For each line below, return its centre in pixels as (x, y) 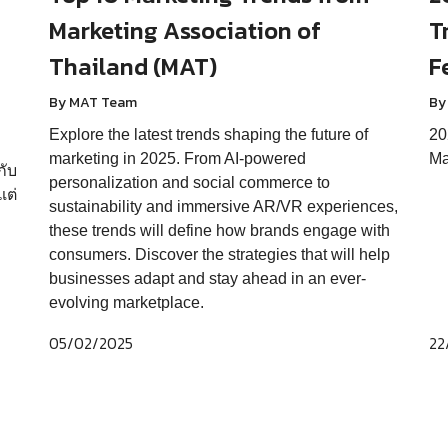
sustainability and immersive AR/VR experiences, (223, 206)
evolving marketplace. (126, 302)
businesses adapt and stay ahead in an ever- (207, 278)
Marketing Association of (184, 30)
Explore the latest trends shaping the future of (208, 134)
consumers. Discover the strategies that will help (219, 254)
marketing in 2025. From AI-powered (177, 158)
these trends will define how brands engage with (219, 230)
